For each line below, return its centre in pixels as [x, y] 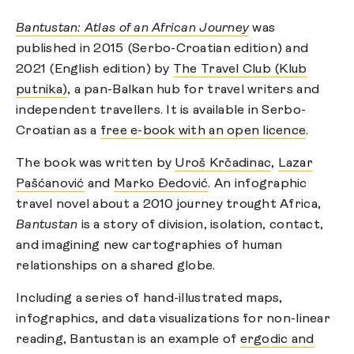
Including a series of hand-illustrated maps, [149, 298]
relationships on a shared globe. [116, 266]
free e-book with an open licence [203, 131]
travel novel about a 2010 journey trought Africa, [169, 204]
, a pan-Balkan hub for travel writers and [194, 90]
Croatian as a [58, 131]
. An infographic [258, 184]
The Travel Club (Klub [240, 69]
